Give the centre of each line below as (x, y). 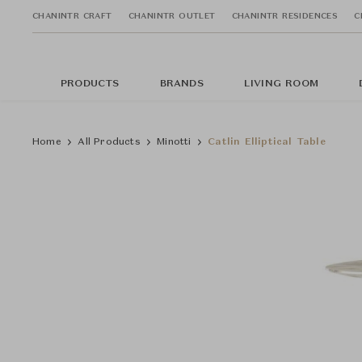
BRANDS (181, 84)
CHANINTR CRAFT (72, 16)
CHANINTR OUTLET (172, 16)
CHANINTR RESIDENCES (285, 16)
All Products (109, 142)
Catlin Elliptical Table (267, 142)
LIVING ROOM (281, 84)
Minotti (174, 142)
